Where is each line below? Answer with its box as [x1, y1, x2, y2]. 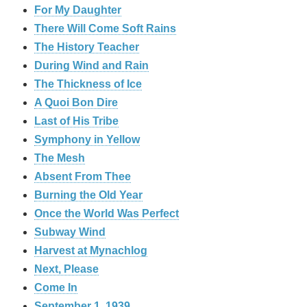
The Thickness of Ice [34, 78, 142, 90]
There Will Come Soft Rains [34, 23, 176, 35]
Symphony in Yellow [34, 134, 140, 146]
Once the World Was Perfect [34, 208, 179, 220]
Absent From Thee [34, 171, 131, 183]
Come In [34, 282, 77, 294]
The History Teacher [34, 41, 139, 53]
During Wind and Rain [34, 60, 149, 72]
